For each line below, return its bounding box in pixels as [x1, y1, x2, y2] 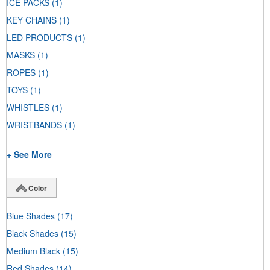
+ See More [7, 148, 52, 161]
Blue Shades [7, 209, 55, 222]
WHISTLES [7, 101, 49, 114]
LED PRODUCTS [7, 31, 72, 44]
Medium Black [7, 244, 60, 257]
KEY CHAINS [7, 14, 57, 27]
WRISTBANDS [7, 119, 62, 131]
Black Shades [7, 227, 58, 239]
